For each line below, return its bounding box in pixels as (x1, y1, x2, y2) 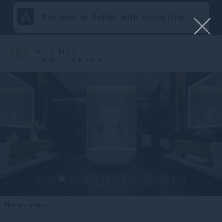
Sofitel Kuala (35, 46, 75, 55)
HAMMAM (28, 202, 53, 209)
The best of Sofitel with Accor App (40, 11, 185, 23)
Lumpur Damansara (35, 55, 101, 64)
